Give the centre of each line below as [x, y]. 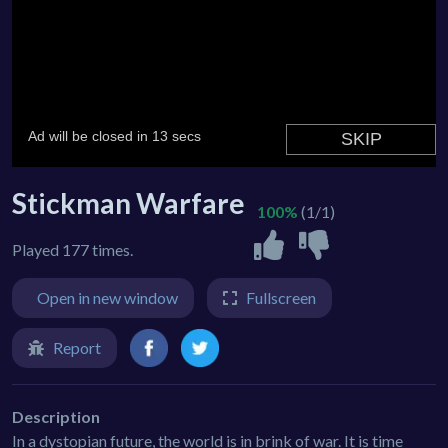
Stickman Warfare [128, 203]
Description [56, 417]
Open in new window [107, 298]
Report [77, 348]
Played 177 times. [72, 250]
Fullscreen [281, 298]
